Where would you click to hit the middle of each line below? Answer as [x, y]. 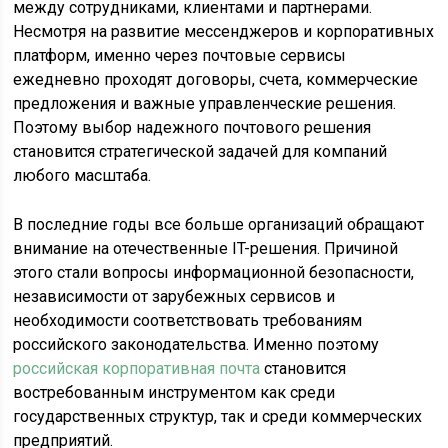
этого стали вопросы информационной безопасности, [214, 272]
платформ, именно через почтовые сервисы [180, 55]
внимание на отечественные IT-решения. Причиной [206, 248]
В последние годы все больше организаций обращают [219, 224]
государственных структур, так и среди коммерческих [218, 416]
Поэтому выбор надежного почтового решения [192, 127]
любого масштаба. [82, 175]
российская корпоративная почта [137, 368]
